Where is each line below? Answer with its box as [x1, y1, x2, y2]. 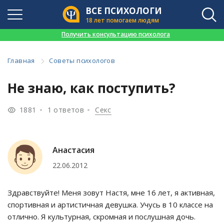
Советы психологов [49, 56, 115, 65]
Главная [7, 56, 35, 65]
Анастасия [52, 144, 94, 155]
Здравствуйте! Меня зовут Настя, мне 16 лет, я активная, [7, 187, 215, 198]
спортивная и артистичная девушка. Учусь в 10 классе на [7, 199, 213, 210]
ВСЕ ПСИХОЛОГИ [85, 4, 162, 16]
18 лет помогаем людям [85, 15, 159, 24]
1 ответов [47, 105, 84, 115]
